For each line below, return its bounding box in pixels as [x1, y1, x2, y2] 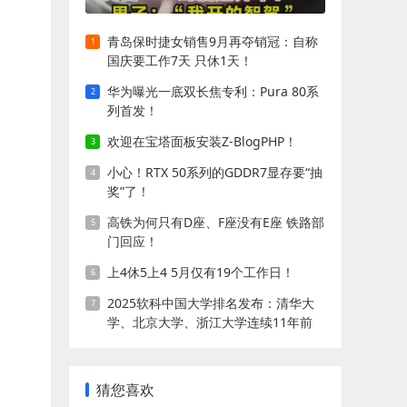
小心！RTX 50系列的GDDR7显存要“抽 [107, 164, 323, 181]
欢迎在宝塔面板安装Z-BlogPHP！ [107, 133, 297, 150]
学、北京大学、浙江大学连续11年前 [107, 313, 313, 331]
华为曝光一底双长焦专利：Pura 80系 [107, 83, 319, 100]
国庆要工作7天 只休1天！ [107, 52, 253, 69]
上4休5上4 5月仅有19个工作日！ [107, 263, 294, 281]
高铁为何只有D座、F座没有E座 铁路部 [107, 213, 324, 231]
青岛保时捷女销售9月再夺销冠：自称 [107, 33, 318, 50]
